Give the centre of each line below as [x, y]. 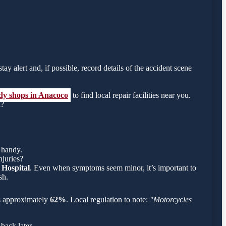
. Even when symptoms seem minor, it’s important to [113, 168]
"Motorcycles [171, 200]
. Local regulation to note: [108, 200]
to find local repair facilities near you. [131, 95]
